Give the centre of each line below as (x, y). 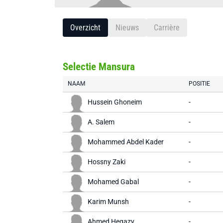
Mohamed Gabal (113, 182)
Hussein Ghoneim (115, 102)
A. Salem (101, 122)
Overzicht (85, 28)
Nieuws (127, 28)
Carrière (167, 28)
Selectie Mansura (99, 67)
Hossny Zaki (107, 162)
